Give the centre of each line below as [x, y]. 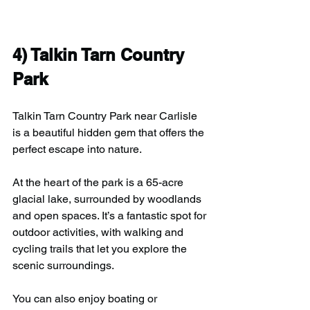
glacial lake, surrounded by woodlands [108, 199]
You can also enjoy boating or [86, 298]
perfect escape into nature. [77, 149]
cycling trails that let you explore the [101, 248]
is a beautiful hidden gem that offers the [110, 132]
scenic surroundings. [63, 265]
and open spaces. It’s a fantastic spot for [111, 215]
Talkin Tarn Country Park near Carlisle [106, 116]
